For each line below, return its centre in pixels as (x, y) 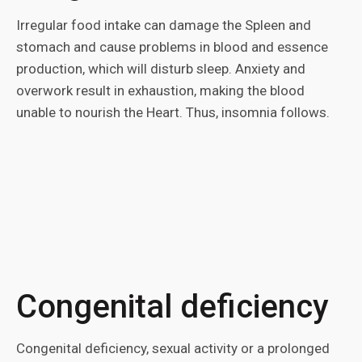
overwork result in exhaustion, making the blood (160, 90)
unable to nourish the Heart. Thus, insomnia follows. (173, 112)
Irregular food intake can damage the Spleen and (164, 25)
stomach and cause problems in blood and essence (172, 47)
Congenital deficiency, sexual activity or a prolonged (173, 348)
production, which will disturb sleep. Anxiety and (161, 69)
